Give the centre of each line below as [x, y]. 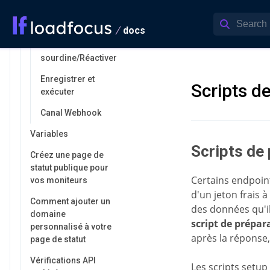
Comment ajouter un [70, 201]
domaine [48, 214]
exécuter [58, 92]
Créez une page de [67, 155]
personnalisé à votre [71, 227]
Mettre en [59, 45]
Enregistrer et [67, 79]
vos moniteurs [59, 180]
